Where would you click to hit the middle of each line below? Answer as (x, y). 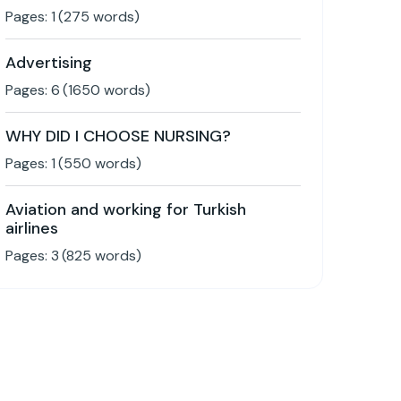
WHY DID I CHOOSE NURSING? (118, 136)
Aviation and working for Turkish (126, 209)
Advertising (49, 63)
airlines (32, 228)
